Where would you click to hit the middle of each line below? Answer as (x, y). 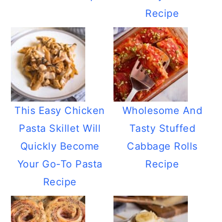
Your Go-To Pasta (60, 164)
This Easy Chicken (60, 111)
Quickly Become (60, 146)
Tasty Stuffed (162, 128)
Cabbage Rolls (162, 146)
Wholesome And (162, 111)
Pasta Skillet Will (60, 128)
